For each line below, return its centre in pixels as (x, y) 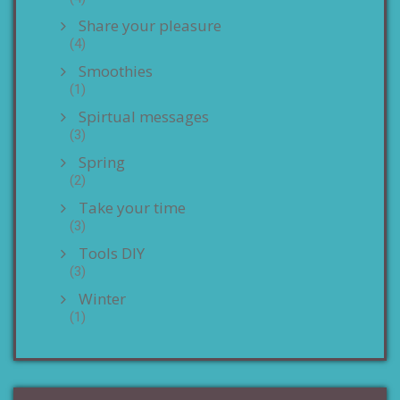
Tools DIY (112, 253)
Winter (102, 299)
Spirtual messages (144, 117)
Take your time (132, 208)
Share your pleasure (150, 25)
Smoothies (116, 71)
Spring (102, 162)
